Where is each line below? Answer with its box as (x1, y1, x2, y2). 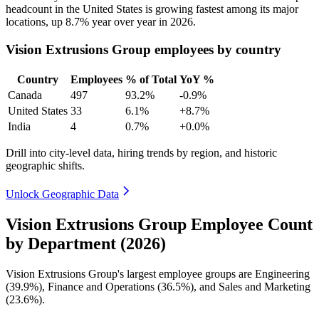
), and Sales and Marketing (190, 280, 310, 293)
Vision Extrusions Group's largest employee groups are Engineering (6, 267, 310, 280)
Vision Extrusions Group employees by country (6, 42, 281, 58)
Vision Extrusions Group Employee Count (6, 214, 313, 234)
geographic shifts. (6, 159, 85, 172)
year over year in (89, 16, 170, 28)
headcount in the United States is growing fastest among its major (6, 3, 298, 16)
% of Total (125, 73, 177, 85)
